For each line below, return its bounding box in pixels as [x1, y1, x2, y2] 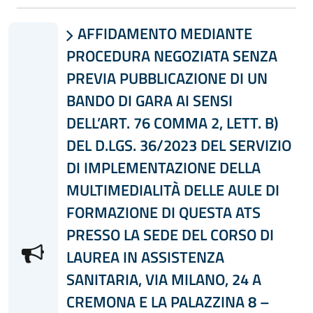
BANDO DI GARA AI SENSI [66, 89, 233, 112]
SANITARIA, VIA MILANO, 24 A [66, 268, 261, 291]
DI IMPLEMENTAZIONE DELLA [66, 156, 261, 179]
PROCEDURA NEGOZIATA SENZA [66, 44, 277, 67]
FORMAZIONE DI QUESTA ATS [66, 201, 261, 224]
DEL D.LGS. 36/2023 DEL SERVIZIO [66, 133, 291, 156]
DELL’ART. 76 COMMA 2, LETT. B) [66, 111, 278, 134]
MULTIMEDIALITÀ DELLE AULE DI [66, 178, 279, 201]
